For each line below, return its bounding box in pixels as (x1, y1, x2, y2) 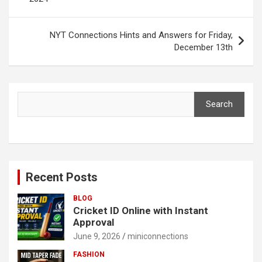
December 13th (174, 42, 233, 53)
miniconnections (127, 232, 188, 241)
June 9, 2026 (73, 232, 120, 241)
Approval (73, 216, 114, 228)
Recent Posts (26, 170, 98, 184)
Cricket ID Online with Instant (73, 205, 208, 216)
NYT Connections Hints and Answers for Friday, (50, 30, 233, 40)
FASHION (73, 250, 105, 258)
